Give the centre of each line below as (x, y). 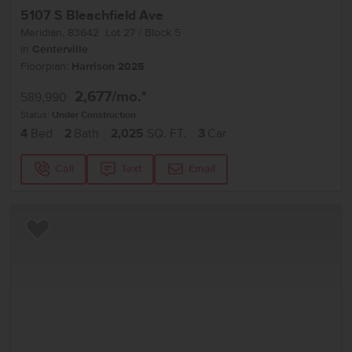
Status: (37, 115)
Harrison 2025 (108, 66)
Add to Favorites (70, 236)
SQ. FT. (166, 134)
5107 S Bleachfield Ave (92, 15)
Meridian (42, 32)
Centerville (60, 49)
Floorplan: (46, 66)
